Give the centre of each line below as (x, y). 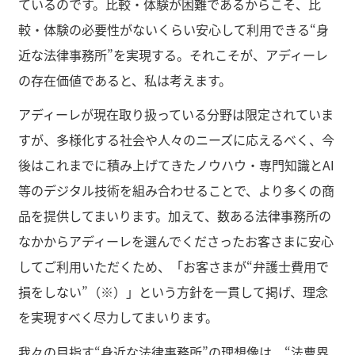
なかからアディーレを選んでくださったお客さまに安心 (176, 241)
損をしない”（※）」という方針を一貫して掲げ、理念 (173, 292)
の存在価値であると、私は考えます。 (124, 80)
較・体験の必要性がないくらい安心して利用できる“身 (173, 29)
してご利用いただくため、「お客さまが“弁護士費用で (173, 267)
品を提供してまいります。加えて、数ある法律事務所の (174, 216)
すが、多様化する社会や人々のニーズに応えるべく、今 (176, 140)
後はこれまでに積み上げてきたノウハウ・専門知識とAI (176, 165)
